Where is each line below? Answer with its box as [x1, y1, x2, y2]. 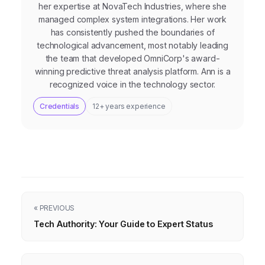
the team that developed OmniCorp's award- [45, 53, 220, 63]
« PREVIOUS [34, 203, 75, 212]
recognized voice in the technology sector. [49, 79, 216, 89]
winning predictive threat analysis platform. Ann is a [34, 66, 231, 76]
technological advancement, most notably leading [37, 40, 228, 50]
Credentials [40, 101, 80, 111]
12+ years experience [92, 101, 166, 111]
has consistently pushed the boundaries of [50, 27, 215, 37]
